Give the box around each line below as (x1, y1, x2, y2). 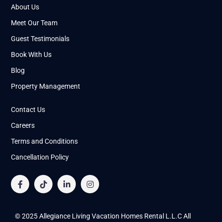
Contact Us (11, 106, 46, 114)
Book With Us (11, 51, 52, 59)
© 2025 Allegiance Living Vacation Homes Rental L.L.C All (15, 212, 191, 221)
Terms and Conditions (11, 137, 78, 146)
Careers (11, 121, 35, 130)
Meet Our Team (11, 19, 58, 27)
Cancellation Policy (11, 153, 69, 162)
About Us (11, 3, 40, 11)
